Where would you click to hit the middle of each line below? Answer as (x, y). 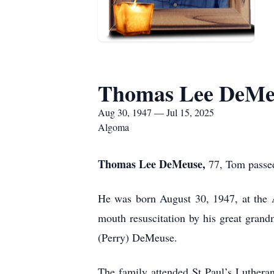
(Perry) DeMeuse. (138, 237)
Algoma (113, 127)
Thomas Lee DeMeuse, (152, 164)
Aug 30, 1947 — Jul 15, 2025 (156, 112)
